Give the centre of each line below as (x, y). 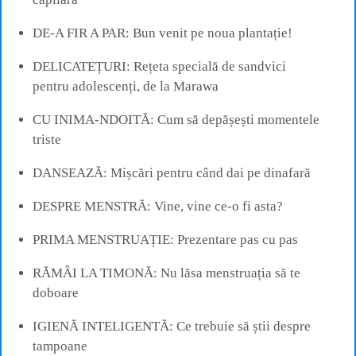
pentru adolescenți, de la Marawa (126, 86)
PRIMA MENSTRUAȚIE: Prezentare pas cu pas (165, 239)
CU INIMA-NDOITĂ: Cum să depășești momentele (176, 119)
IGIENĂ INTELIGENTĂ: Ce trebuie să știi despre (172, 326)
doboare (56, 292)
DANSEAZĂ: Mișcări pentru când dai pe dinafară (172, 172)
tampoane (60, 346)
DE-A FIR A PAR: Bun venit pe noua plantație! (163, 33)
